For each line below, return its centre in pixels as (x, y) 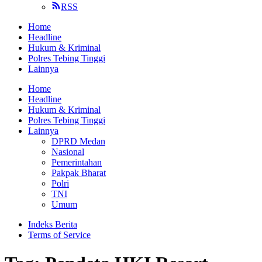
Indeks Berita (53, 224)
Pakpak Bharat (79, 173)
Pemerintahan (77, 162)
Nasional (68, 152)
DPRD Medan (78, 141)
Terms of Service (59, 235)
